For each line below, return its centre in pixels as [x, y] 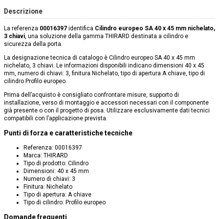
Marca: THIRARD [46, 156]
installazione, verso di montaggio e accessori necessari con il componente [106, 103]
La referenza [22, 29]
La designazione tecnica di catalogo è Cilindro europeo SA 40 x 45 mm [99, 58]
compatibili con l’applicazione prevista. [56, 119]
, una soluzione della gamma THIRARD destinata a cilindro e [107, 36]
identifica [81, 29]
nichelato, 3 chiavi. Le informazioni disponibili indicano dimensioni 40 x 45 [104, 66]
